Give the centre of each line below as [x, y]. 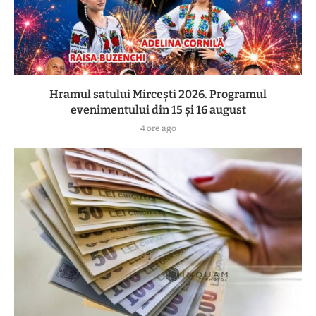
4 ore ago [158, 129]
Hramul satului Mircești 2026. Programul [158, 95]
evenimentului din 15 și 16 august [158, 110]
